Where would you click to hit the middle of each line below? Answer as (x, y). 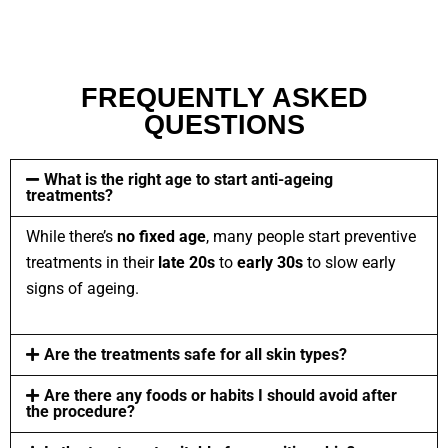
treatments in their (90, 262)
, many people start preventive (311, 236)
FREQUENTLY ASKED (224, 97)
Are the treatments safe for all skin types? (195, 354)
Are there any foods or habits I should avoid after (220, 395)
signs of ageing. (82, 288)
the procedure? (80, 411)
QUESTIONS (224, 124)
